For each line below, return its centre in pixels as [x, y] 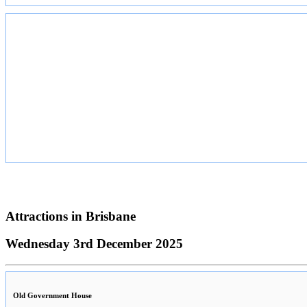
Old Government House [52, 296]
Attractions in [46, 216]
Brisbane [111, 216]
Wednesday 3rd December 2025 [94, 244]
